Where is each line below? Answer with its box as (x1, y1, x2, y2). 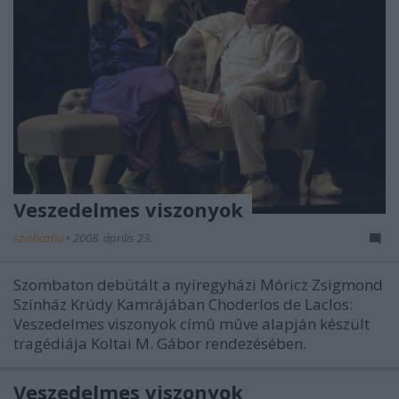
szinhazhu (13, 230, 66, 246)
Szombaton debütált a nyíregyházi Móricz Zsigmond (13, 274, 383, 295)
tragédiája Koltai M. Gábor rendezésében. (13, 333, 306, 354)
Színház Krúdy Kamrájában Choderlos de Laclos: (13, 294, 353, 314)
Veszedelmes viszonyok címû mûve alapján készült (13, 313, 370, 334)
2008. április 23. (73, 230, 152, 246)
